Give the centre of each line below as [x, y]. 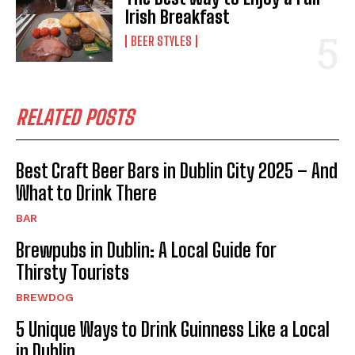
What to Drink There [86, 193]
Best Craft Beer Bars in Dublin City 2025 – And [177, 170]
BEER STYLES [162, 40]
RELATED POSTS [75, 117]
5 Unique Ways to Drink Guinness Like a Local [173, 329]
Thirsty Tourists [73, 272]
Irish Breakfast [178, 17]
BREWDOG [45, 297]
